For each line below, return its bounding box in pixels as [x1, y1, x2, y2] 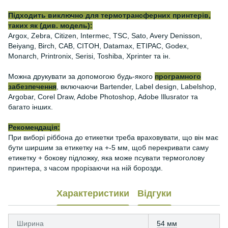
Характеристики [56, 188, 129, 198]
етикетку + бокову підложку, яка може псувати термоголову [8, 154, 205, 162]
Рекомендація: [8, 123, 60, 131]
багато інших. [8, 103, 53, 111]
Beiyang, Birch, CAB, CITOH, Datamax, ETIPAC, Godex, [8, 42, 189, 50]
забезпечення [8, 82, 56, 91]
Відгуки [137, 188, 172, 198]
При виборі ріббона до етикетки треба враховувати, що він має [8, 133, 218, 141]
